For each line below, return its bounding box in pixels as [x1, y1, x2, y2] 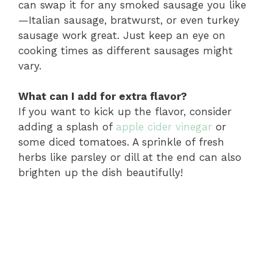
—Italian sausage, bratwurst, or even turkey [18, 13, 239, 26]
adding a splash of [18, 121, 116, 133]
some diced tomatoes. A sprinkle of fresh [18, 136, 224, 149]
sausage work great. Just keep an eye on [18, 29, 225, 41]
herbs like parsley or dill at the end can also [18, 151, 241, 164]
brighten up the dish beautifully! [18, 166, 183, 179]
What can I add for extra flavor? [18, 90, 187, 103]
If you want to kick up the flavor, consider [18, 105, 232, 118]
